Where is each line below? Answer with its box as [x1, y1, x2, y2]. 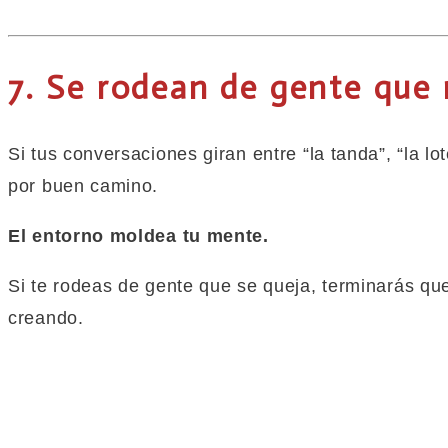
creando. [8, 307, 84, 328]
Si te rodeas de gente [8, 275, 200, 296]
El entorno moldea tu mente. [8, 225, 269, 246]
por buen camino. [8, 175, 159, 196]
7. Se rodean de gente [8, 67, 374, 108]
